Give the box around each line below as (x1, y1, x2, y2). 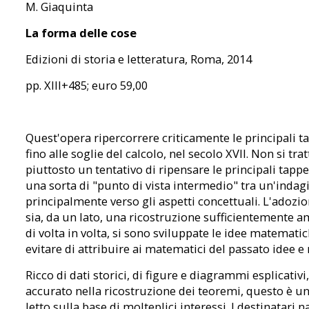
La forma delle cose (25, 25, 137, 41)
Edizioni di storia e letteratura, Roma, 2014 (25, 51, 252, 68)
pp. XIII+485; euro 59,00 (25, 77, 148, 94)
